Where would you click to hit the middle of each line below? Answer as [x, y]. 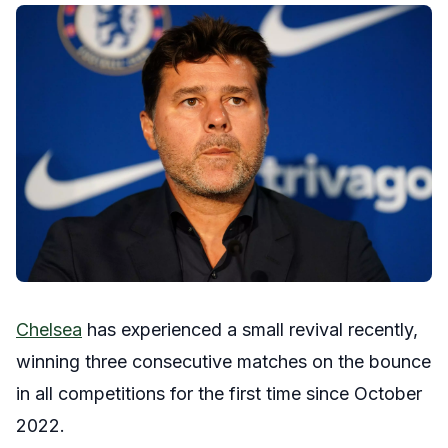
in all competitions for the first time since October [219, 394]
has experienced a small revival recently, [250, 330]
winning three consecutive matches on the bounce [223, 362]
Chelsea [49, 330]
